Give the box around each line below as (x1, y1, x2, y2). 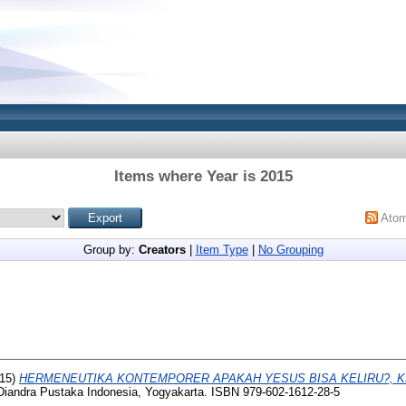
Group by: (82, 243, 139, 256)
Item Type (195, 243, 248, 256)
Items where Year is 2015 (113, 168, 293, 185)
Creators (138, 243, 186, 256)
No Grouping (257, 243, 324, 256)
